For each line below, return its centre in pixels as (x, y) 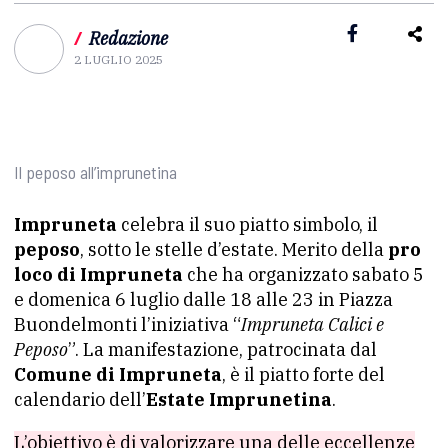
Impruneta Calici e (312, 324)
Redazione (128, 38)
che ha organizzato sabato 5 (303, 274)
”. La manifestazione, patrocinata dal (222, 349)
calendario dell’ (80, 399)
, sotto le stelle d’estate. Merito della (234, 249)
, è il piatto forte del (303, 374)
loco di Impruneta (98, 274)
